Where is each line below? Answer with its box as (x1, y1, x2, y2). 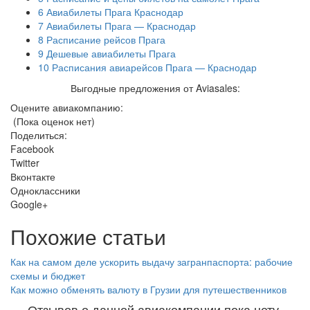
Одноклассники (10, 183, 80, 197)
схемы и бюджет (10, 268, 85, 282)
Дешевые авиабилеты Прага (44, 46, 176, 60)
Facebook (10, 142, 54, 156)
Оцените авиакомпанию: (10, 100, 123, 114)
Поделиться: (10, 128, 67, 142)
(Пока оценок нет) (10, 114, 95, 128)
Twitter (10, 156, 39, 170)
